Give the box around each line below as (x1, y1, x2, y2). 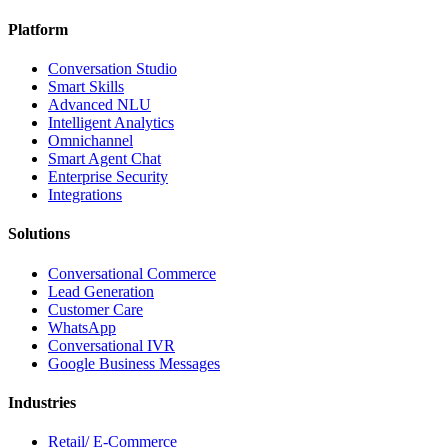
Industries (8, 393, 76, 411)
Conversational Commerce (48, 264, 216, 282)
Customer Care (48, 300, 143, 318)
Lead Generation (48, 282, 154, 300)
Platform (8, 20, 68, 38)
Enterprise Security (48, 168, 168, 186)
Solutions (8, 225, 70, 243)
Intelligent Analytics (48, 114, 174, 132)
